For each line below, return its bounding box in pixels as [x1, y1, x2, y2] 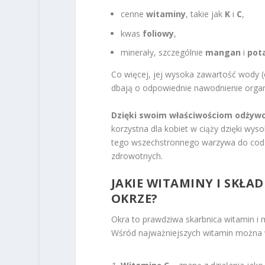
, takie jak [185, 8, 225, 20]
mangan [205, 47, 241, 59]
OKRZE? [111, 190, 158, 207]
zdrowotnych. [111, 150, 163, 161]
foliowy [142, 27, 174, 39]
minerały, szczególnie [120, 47, 205, 59]
